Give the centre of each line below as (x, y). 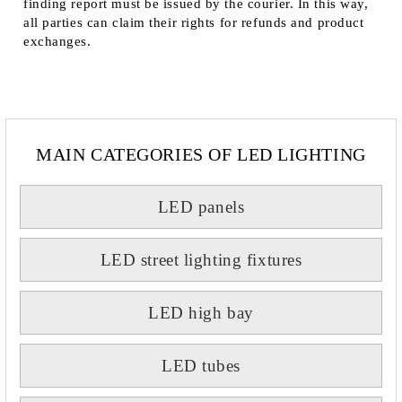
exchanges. (57, 41)
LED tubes (201, 366)
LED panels (201, 207)
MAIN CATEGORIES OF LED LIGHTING (201, 154)
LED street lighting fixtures (201, 260)
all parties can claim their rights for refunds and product (194, 22)
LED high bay (201, 313)
